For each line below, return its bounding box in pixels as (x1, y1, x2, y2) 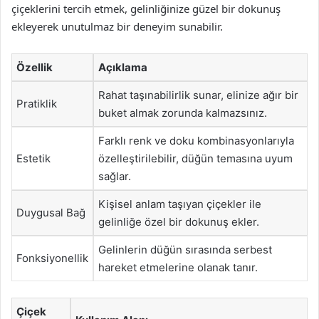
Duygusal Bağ (16, 206, 85, 219)
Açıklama (98, 61, 147, 74)
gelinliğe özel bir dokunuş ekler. (98, 215, 259, 229)
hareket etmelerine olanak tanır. (98, 261, 258, 274)
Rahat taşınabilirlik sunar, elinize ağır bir (98, 88, 298, 102)
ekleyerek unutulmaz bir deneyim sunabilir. (11, 19, 223, 33)
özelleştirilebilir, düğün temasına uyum (98, 152, 293, 165)
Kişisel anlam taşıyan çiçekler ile (98, 197, 261, 211)
